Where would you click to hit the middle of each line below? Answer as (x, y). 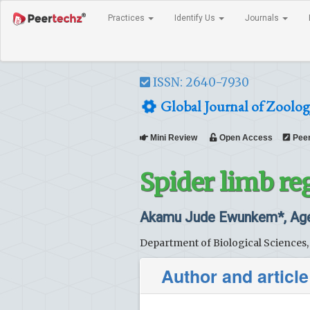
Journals (263, 18)
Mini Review (179, 138)
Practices (127, 18)
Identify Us (196, 18)
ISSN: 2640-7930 (200, 82)
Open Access (245, 138)
